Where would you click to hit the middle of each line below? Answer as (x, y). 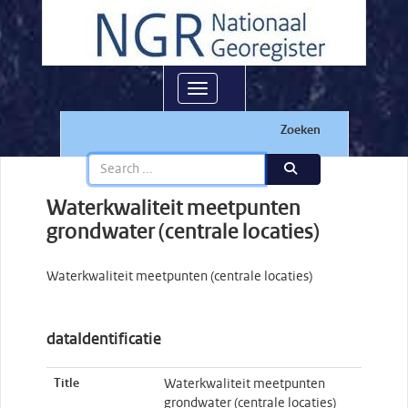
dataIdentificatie (104, 340)
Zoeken (300, 131)
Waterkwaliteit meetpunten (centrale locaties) (179, 277)
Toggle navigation (248, 90)
